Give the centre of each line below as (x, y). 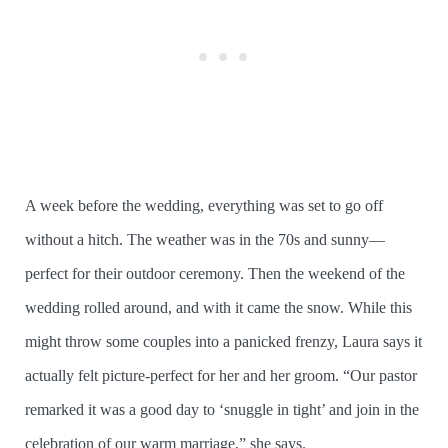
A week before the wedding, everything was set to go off (204, 206)
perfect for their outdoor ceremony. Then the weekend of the (215, 274)
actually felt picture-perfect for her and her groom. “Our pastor (221, 376)
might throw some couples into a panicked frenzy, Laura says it (223, 342)
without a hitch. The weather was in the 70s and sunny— (205, 240)
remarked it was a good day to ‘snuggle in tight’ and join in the (222, 410)
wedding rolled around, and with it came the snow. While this (218, 308)
